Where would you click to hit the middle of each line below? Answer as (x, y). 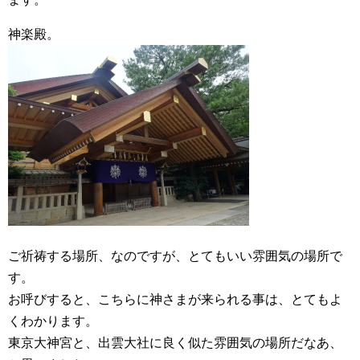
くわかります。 (53, 321)
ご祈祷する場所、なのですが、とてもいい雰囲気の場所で (175, 256)
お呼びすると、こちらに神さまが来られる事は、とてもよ (175, 299)
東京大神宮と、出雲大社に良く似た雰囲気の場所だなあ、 (175, 343)
